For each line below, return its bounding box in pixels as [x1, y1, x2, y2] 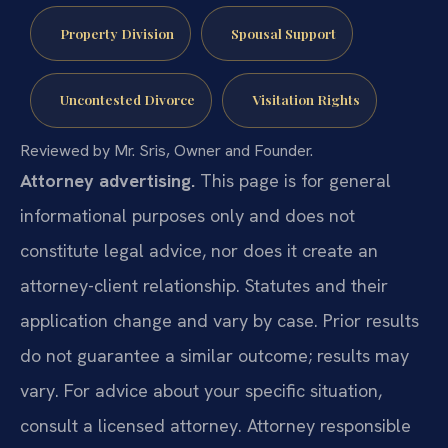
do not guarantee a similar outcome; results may [20, 344, 409, 368]
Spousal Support [230, 23, 336, 42]
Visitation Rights [251, 90, 360, 109]
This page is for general [195, 169, 391, 193]
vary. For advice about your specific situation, [20, 379, 382, 403]
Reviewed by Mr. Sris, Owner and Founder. [20, 140, 313, 162]
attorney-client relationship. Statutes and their [20, 274, 388, 298]
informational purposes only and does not [20, 204, 355, 228]
